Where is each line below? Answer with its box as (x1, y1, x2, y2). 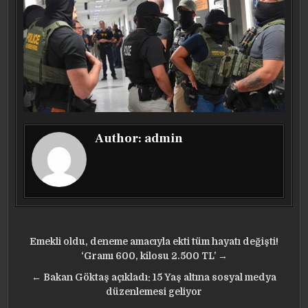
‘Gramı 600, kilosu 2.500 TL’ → (80, 251, 228, 262)
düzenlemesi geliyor (106, 287, 202, 298)
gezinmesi (14, 250, 102, 276)
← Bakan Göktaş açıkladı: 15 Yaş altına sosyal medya (32, 272, 276, 283)
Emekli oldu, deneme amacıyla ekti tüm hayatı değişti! (30, 236, 278, 247)
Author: (95, 131, 145, 147)
